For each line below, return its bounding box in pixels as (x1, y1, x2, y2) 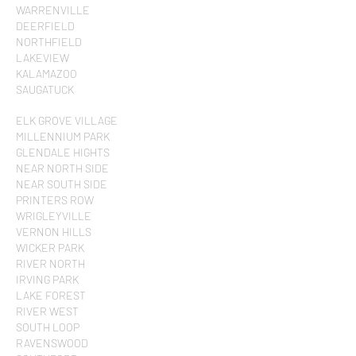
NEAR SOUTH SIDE (16, 177, 107, 191)
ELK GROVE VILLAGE (16, 114, 118, 127)
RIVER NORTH (16, 257, 85, 270)
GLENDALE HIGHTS (16, 145, 110, 159)
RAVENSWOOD (16, 336, 88, 350)
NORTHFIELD (16, 35, 82, 48)
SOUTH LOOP (16, 320, 79, 334)
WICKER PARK (16, 241, 84, 254)
